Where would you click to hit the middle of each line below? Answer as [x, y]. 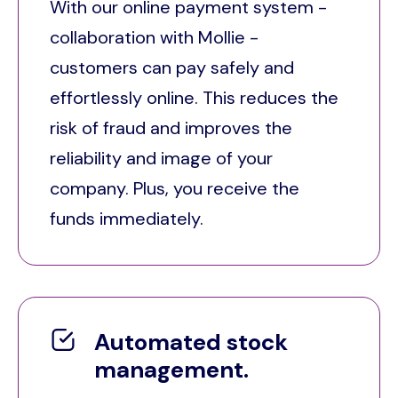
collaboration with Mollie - [154, 38]
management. [171, 370]
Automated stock [191, 342]
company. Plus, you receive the [175, 189]
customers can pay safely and [172, 68]
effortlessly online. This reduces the [194, 98]
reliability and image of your [161, 159]
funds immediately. [129, 219]
